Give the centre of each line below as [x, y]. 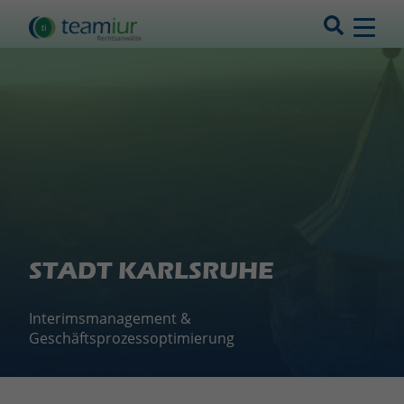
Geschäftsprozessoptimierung [132, 338]
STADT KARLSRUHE [151, 271]
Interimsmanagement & [110, 318]
